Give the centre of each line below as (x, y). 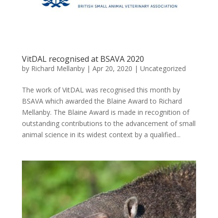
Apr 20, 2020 (112, 68)
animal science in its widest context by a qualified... (101, 134)
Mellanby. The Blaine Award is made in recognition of (105, 112)
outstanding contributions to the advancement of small (109, 123)
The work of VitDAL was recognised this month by (101, 90)
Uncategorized (163, 68)
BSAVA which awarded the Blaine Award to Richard (102, 101)
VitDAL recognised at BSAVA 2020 (83, 59)
